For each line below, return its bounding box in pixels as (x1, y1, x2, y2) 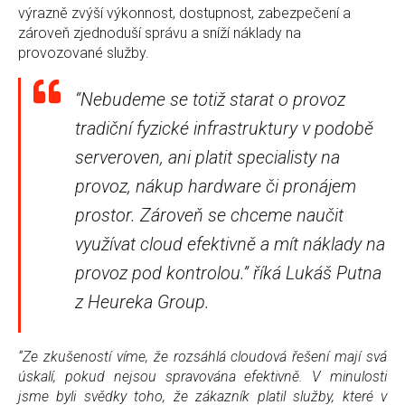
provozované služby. (18, 43, 149, 61)
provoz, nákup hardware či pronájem (75, 174, 356, 197)
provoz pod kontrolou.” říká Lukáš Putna (75, 261, 381, 284)
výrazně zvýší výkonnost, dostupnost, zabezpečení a (18, 4, 351, 22)
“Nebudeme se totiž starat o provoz (75, 88, 345, 110)
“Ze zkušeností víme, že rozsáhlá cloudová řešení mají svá (18, 347, 387, 365)
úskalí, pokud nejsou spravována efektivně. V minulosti (18, 367, 387, 385)
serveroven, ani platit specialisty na (75, 146, 340, 168)
